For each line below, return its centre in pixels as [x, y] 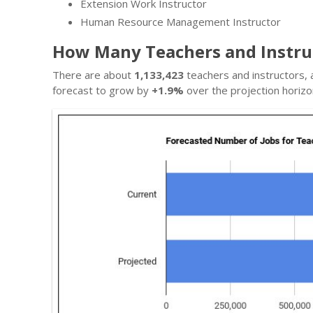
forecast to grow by [102, 90]
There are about [93, 75]
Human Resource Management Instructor [181, 22]
